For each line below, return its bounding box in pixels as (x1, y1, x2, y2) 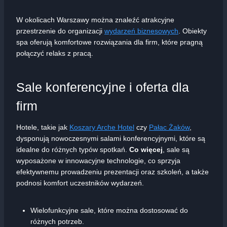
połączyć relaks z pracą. (16, 49, 93, 58)
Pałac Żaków (149, 123, 190, 132)
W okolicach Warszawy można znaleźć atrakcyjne (16, 16, 174, 24)
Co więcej (129, 145, 163, 154)
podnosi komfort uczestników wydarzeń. (16, 179, 144, 187)
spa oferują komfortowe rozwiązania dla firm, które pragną (16, 38, 203, 47)
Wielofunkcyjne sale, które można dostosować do (30, 206, 188, 215)
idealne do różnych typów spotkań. (16, 145, 129, 154)
